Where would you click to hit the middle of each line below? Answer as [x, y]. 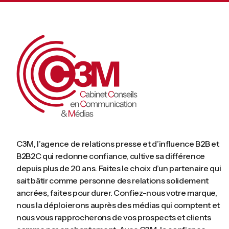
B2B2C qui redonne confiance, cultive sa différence [111, 156]
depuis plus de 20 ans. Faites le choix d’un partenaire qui [119, 168]
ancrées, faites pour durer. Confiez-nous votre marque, [117, 193]
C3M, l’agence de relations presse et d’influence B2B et [118, 144]
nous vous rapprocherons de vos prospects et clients [114, 217]
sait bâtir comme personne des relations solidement [112, 181]
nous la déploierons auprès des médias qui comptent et [118, 205]
